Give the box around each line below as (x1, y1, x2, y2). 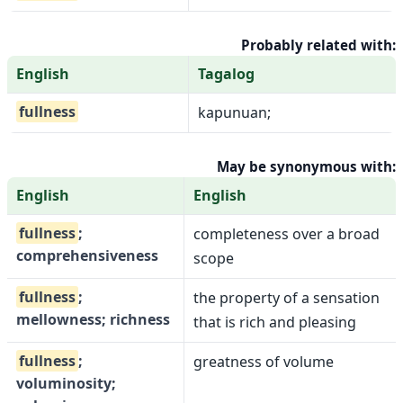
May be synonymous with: (217, 157, 396, 175)
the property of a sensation (193, 288, 380, 308)
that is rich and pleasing (193, 312, 356, 332)
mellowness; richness (16, 309, 170, 329)
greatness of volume (193, 352, 334, 372)
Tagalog (198, 64, 255, 84)
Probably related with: (241, 36, 396, 54)
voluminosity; (16, 373, 116, 393)
